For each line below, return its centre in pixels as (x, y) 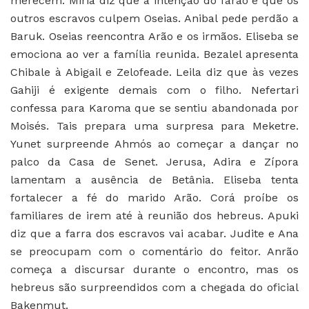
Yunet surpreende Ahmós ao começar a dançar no (154, 143)
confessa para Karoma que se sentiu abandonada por (154, 108)
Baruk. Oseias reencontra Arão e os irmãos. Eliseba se (154, 36)
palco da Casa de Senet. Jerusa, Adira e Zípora (154, 161)
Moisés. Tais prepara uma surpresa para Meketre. (154, 126)
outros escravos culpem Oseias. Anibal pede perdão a (154, 18)
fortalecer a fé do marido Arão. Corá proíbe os (154, 197)
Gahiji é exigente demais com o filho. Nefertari (154, 90)
